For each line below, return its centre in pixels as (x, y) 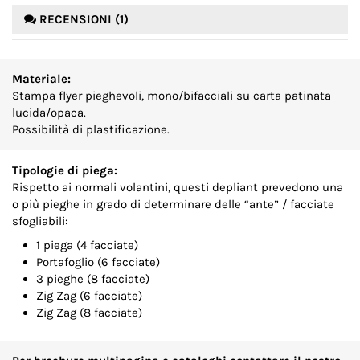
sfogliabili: (40, 221)
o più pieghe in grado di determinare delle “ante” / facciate (173, 204)
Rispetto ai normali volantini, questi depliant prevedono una (178, 187)
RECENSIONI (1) (82, 19)
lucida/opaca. (49, 112)
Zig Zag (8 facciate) (89, 312)
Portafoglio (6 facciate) (98, 262)
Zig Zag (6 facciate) (89, 295)
